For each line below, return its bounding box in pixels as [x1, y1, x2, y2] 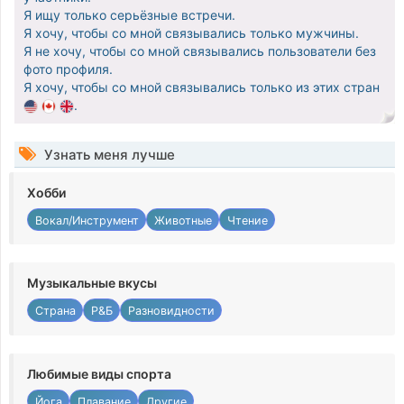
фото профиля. [23, 61, 113, 78]
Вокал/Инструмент [34, 213, 139, 227]
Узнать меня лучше [41, 146, 175, 164]
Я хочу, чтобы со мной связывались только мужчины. [23, 25, 359, 41]
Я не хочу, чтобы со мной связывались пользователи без [23, 43, 376, 60]
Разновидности [127, 304, 215, 318]
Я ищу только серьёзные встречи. [23, 7, 235, 23]
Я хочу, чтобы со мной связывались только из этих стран [23, 79, 380, 96]
